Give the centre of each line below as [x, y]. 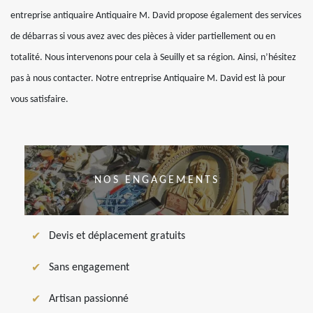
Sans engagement [89, 268]
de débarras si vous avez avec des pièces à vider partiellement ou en [143, 37]
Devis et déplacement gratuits [117, 236]
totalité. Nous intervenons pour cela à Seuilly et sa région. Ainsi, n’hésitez [153, 58]
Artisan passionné [89, 299]
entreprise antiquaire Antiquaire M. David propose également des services [156, 16]
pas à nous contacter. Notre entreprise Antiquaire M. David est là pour [148, 79]
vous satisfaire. [39, 100]
